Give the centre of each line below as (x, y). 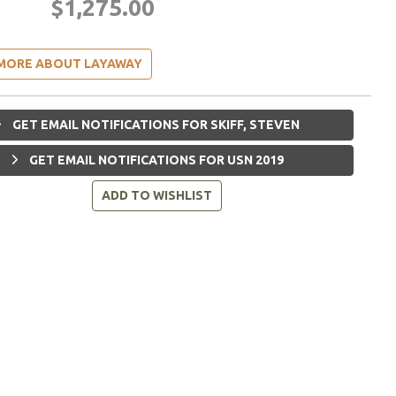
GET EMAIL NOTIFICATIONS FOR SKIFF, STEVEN (155, 124)
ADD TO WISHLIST (156, 195)
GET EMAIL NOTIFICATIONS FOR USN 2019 (155, 160)
